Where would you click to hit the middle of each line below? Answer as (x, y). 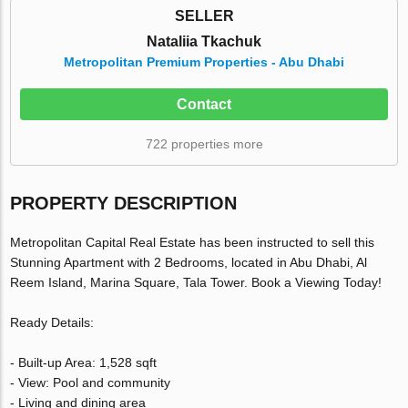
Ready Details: (52, 322)
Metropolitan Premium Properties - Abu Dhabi (204, 61)
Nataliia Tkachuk (204, 41)
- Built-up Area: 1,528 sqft (84, 362)
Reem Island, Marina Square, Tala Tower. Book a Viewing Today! (196, 282)
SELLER (204, 15)
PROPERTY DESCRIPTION (124, 203)
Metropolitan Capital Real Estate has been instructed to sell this (193, 242)
